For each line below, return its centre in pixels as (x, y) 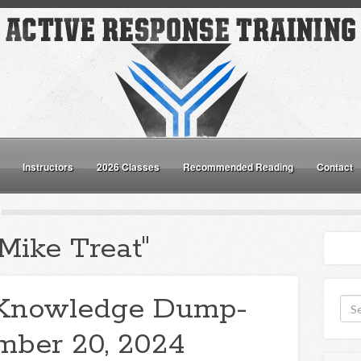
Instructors (48, 167)
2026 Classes (128, 167)
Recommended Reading (238, 167)
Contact (335, 167)
